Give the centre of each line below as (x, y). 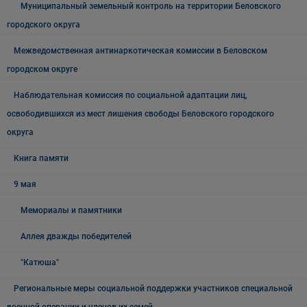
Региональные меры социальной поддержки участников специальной (153, 288)
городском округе (42, 69)
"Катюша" (40, 262)
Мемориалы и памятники (71, 210)
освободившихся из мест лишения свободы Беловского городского (140, 113)
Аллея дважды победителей (76, 236)
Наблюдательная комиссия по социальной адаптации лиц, (131, 95)
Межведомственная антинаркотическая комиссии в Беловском (140, 50)
